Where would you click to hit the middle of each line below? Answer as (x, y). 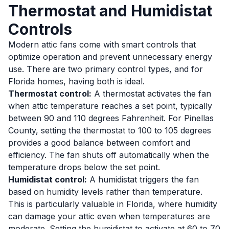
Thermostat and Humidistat (110, 11)
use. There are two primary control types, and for (106, 69)
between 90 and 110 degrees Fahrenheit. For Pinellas (111, 118)
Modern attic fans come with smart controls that (102, 44)
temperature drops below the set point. (84, 167)
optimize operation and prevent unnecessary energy (110, 57)
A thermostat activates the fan (151, 94)
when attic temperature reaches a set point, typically (110, 106)
